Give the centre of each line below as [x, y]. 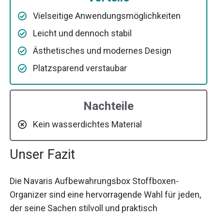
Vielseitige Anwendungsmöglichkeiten [107, 15]
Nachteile [108, 106]
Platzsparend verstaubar [80, 68]
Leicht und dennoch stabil [82, 33]
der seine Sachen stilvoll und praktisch [84, 208]
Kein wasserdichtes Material [87, 124]
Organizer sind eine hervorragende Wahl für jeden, [105, 194]
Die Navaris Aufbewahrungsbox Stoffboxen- [94, 181]
